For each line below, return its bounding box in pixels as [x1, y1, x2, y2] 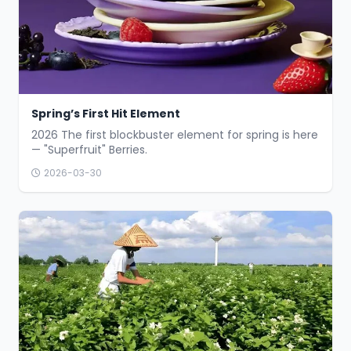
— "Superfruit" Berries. [31, 141, 147, 157]
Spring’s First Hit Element [31, 105, 180, 121]
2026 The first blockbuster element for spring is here [31, 126, 318, 143]
